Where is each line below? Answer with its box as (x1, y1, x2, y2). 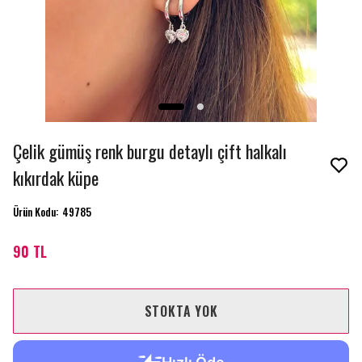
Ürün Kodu (13, 204, 56, 220)
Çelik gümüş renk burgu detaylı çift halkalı (13, 138, 287, 164)
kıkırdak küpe (13, 165, 99, 191)
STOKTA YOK (144, 301, 218, 321)
